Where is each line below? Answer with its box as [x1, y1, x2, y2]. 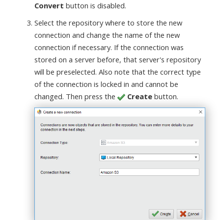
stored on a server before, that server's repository [34, 54, 201, 64]
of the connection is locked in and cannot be [34, 79, 178, 89]
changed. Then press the [34, 91, 117, 101]
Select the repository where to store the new [34, 17, 182, 27]
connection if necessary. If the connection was [34, 42, 184, 52]
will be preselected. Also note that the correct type [34, 66, 201, 77]
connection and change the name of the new [34, 29, 180, 40]
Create [127, 91, 152, 101]
